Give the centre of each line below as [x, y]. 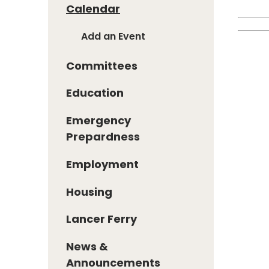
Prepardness [103, 137]
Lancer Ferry [101, 219]
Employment [102, 164]
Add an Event [113, 37]
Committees [102, 65]
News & [87, 247]
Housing [89, 192]
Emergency [98, 121]
